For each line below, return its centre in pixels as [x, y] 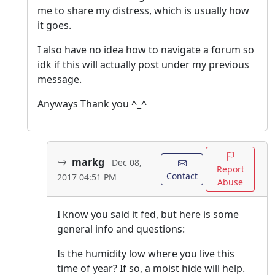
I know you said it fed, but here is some [148, 215]
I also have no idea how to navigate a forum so [146, 50]
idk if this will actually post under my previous [143, 65]
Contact [182, 176]
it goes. [54, 25]
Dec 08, [127, 162]
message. [60, 79]
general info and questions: [121, 229]
